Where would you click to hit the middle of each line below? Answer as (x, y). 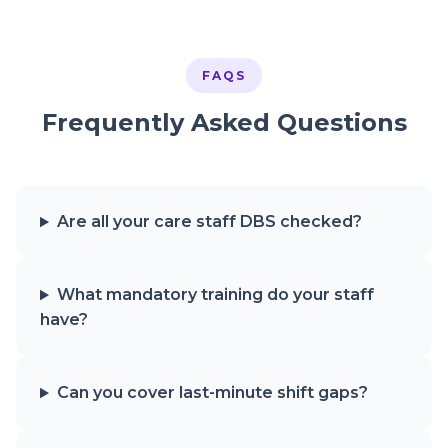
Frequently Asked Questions (224, 123)
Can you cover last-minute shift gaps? (212, 393)
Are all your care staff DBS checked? (209, 222)
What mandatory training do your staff (215, 295)
